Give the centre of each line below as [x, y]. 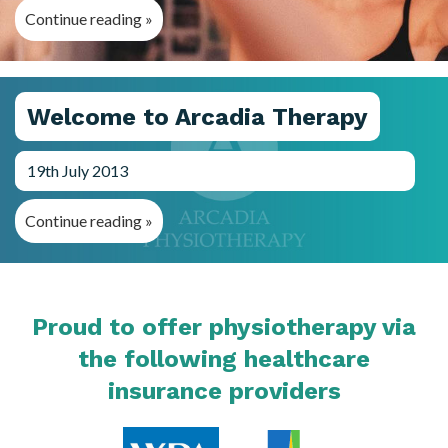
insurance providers [224, 390]
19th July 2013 [77, 170]
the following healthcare [224, 358]
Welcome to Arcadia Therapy [197, 116]
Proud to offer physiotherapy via [224, 326]
